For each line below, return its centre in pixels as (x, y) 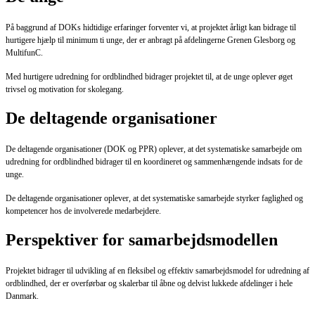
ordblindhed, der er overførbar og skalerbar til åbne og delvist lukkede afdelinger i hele (149, 283)
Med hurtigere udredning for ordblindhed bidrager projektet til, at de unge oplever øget (149, 77)
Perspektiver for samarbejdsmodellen (144, 239)
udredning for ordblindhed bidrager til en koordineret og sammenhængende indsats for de (154, 162)
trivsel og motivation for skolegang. (66, 90)
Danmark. (22, 296)
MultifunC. (24, 53)
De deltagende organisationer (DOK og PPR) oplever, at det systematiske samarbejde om (154, 149)
